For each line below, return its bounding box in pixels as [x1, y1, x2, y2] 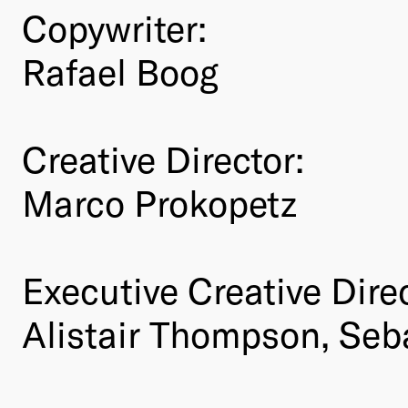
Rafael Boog [22, 48, 219, 93]
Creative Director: [22, 136, 304, 180]
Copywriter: [22, 5, 207, 49]
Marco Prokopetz [22, 179, 297, 224]
